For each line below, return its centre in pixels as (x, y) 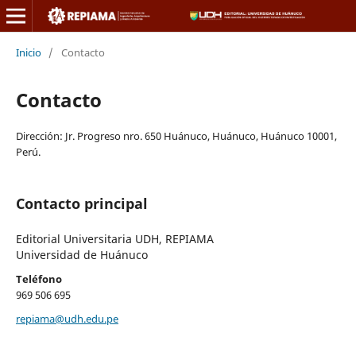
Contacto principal (81, 203)
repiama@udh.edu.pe (67, 318)
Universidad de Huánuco (81, 254)
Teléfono (39, 279)
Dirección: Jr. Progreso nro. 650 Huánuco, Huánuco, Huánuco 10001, (176, 135)
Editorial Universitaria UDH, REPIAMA (114, 238)
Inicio (28, 52)
